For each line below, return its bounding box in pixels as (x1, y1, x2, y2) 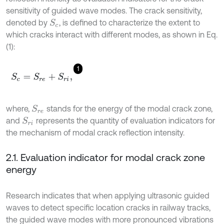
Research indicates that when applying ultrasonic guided (6, 191, 209, 200)
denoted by (6, 18, 49, 27)
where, (6, 104, 31, 113)
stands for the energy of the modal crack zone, (44, 104, 212, 113)
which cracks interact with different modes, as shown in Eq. (6, 30, 217, 39)
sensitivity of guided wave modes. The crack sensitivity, (6, 6, 202, 15)
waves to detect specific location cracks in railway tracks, (6, 203, 210, 212)
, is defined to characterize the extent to (59, 18, 200, 27)
